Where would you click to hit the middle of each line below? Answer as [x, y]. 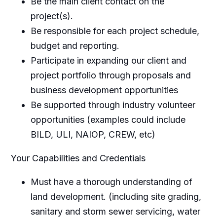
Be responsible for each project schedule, [115, 31]
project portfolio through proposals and [110, 75]
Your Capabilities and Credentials [78, 158]
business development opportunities [104, 90]
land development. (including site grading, [116, 196]
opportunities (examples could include [108, 119]
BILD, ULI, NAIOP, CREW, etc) [93, 134]
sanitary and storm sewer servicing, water [115, 211]
